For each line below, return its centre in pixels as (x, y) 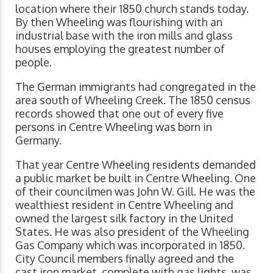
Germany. (38, 140)
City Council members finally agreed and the (125, 259)
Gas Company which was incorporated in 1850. (130, 245)
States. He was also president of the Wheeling (132, 232)
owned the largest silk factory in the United (124, 218)
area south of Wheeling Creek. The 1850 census (133, 100)
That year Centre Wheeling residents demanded (136, 165)
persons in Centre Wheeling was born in (114, 127)
